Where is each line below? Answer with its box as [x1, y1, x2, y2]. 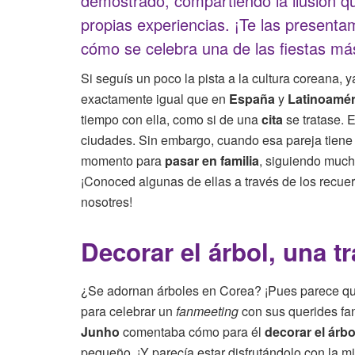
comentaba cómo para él [120, 323, 265, 342]
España [229, 89, 275, 108]
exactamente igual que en [81, 89, 229, 108]
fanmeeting [176, 302, 239, 321]
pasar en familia [165, 151, 259, 170]
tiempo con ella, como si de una [81, 109, 261, 128]
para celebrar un [81, 302, 176, 321]
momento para [81, 151, 165, 170]
